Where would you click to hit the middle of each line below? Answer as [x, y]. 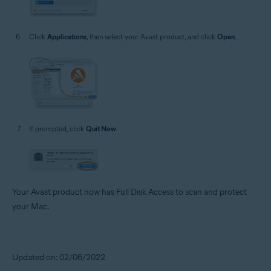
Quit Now [101, 128]
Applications [67, 36]
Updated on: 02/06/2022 [59, 257]
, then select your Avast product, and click [152, 36]
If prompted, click [57, 128]
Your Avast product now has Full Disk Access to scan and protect [129, 192]
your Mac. [31, 206]
